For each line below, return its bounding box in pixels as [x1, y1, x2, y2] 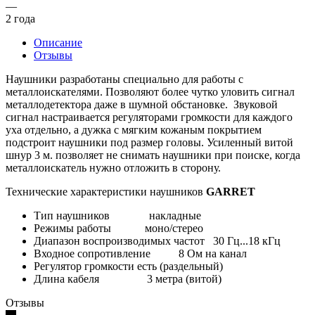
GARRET [203, 185, 255, 198]
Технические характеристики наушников [6, 185, 203, 198]
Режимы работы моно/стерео [34, 221, 203, 234]
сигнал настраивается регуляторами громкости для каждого [6, 110, 292, 123]
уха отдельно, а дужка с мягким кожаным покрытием [6, 123, 264, 136]
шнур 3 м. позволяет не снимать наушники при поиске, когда [6, 148, 300, 161]
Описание [34, 36, 82, 49]
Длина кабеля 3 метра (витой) [34, 272, 221, 285]
